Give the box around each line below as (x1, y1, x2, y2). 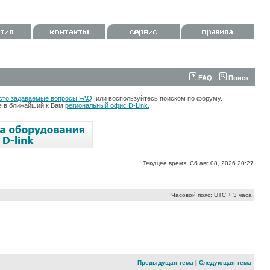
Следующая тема (199, 259, 251, 266)
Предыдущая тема (137, 259, 193, 266)
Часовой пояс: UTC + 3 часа (171, 192, 252, 198)
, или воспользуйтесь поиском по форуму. (92, 95, 222, 102)
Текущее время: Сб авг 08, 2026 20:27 (143, 160, 254, 166)
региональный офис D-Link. (65, 102, 149, 109)
